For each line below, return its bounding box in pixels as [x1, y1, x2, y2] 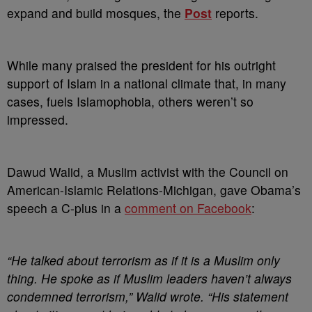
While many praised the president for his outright [7, 56, 276, 74]
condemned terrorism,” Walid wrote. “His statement [7, 288, 288, 305]
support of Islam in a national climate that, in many [7, 75, 286, 92]
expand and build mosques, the [7, 4, 185, 22]
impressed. [7, 111, 68, 128]
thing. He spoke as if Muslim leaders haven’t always [7, 270, 292, 287]
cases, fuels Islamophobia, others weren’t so [7, 93, 253, 110]
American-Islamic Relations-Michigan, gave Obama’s [7, 181, 301, 198]
